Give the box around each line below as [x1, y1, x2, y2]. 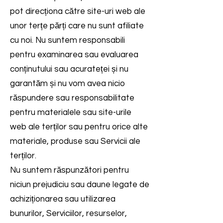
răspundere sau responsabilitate [10, 94, 134, 103]
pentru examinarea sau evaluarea [10, 50, 138, 59]
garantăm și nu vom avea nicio [10, 79, 125, 88]
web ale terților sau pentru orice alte [10, 122, 148, 131]
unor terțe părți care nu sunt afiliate [10, 21, 144, 30]
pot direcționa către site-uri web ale [10, 7, 145, 16]
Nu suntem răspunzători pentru [10, 166, 129, 175]
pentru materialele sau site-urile [10, 108, 131, 117]
